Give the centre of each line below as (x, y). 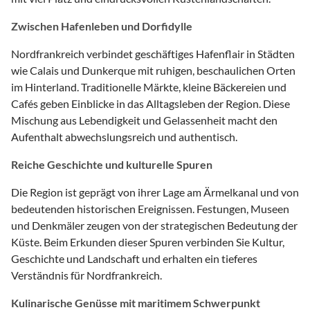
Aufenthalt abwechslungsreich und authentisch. (124, 136)
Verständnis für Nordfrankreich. (86, 275)
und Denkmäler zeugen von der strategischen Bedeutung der (154, 225)
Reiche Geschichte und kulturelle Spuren (112, 164)
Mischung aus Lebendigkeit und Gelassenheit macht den (144, 120)
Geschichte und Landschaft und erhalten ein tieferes (134, 258)
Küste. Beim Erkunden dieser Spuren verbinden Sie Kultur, (148, 241)
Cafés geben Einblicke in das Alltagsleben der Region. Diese (151, 103)
